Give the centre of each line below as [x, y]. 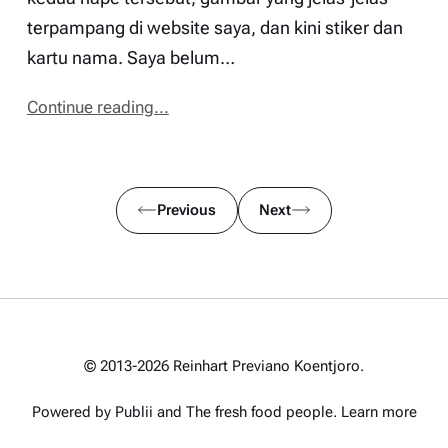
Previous [187, 210]
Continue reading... [97, 108]
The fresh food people [259, 411]
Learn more [378, 411]
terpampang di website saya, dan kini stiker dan [214, 28]
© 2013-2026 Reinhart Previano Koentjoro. [224, 366]
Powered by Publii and [108, 411]
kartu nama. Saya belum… [130, 58]
